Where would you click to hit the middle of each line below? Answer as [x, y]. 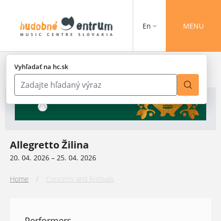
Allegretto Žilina [49, 145]
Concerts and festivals [80, 179]
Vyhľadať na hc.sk [41, 67]
